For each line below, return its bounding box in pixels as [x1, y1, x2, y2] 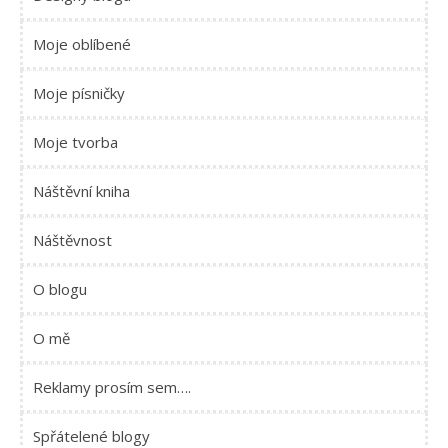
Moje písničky [33, 83, 125, 103]
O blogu [33, 279, 87, 299]
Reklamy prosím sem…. [33, 377, 191, 397]
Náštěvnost [33, 230, 112, 250]
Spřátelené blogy [33, 426, 150, 446]
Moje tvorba [33, 132, 118, 152]
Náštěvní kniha [33, 181, 130, 201]
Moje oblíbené [33, 34, 131, 54]
